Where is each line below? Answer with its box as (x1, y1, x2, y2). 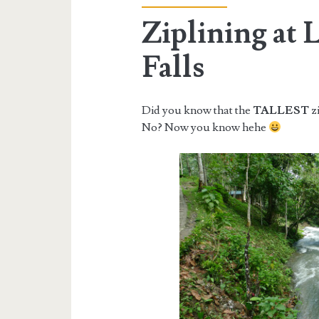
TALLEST (253, 103, 310, 118)
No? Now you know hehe (142, 120, 269, 135)
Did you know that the (142, 103, 253, 118)
